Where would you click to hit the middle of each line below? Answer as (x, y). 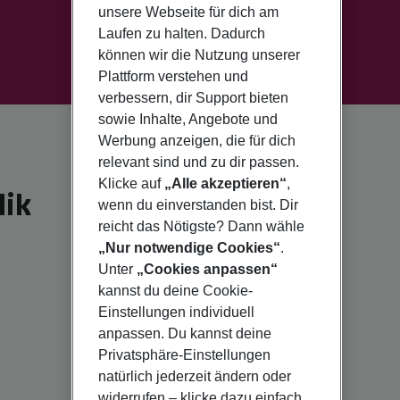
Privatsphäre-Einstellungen (184, 355)
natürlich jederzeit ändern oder (194, 377)
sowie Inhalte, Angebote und (187, 120)
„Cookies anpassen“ (207, 270)
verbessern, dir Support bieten (193, 98)
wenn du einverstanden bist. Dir (198, 205)
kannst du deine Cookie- (175, 291)
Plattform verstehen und (173, 77)
